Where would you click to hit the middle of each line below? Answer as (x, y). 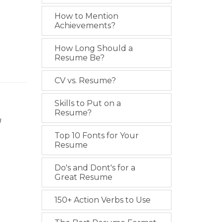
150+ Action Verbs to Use (102, 200)
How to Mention (86, 16)
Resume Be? (79, 58)
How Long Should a (93, 48)
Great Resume (83, 177)
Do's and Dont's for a (95, 168)
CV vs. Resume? (85, 81)
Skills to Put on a (87, 103)
